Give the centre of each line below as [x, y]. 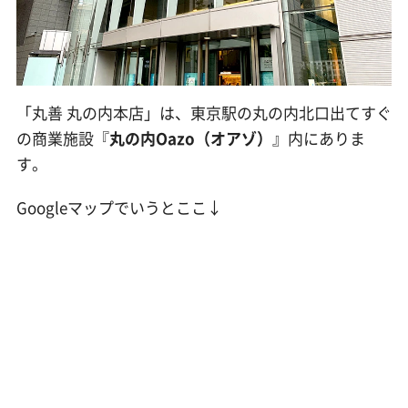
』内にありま [318, 138]
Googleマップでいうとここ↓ [119, 208]
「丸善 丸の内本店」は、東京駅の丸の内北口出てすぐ [204, 112]
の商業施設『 [62, 138]
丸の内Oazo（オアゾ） [190, 138]
